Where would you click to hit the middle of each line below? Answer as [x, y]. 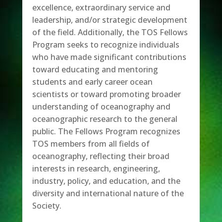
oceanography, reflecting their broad [101, 156]
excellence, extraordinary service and [101, 7]
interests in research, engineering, [96, 168]
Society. [47, 206]
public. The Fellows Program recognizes [106, 131]
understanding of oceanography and [101, 107]
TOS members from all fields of [91, 144]
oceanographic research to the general [105, 119]
